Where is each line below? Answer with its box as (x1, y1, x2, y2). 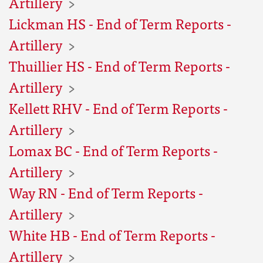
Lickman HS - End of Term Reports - (9, 12, 231, 35)
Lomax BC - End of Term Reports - (9, 139, 218, 161)
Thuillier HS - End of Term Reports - (9, 54, 230, 77)
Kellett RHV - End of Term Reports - (9, 96, 228, 119)
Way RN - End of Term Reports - (9, 181, 203, 204)
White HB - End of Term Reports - (9, 223, 215, 246)
